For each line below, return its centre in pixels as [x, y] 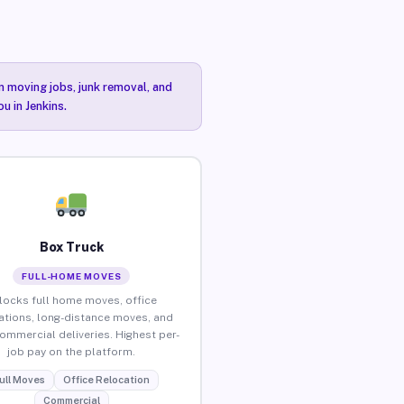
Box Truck [71, 247]
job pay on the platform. [72, 351]
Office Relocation [106, 379]
